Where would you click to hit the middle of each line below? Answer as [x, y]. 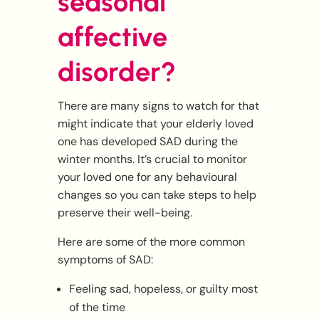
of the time [97, 308]
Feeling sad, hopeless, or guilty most [163, 289]
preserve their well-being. [125, 213]
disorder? [116, 72]
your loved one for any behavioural [147, 177]
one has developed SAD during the [147, 142]
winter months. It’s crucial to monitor [152, 159]
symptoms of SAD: [105, 260]
